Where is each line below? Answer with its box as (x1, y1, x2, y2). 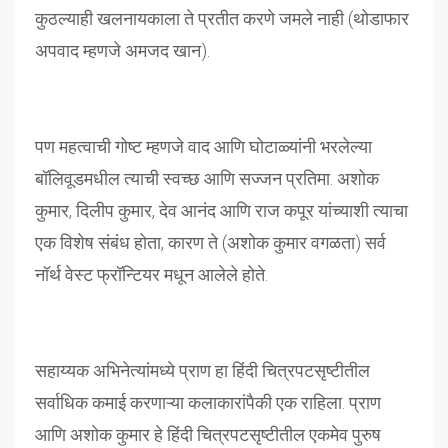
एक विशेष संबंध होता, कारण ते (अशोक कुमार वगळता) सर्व (35, 231, 386, 253)
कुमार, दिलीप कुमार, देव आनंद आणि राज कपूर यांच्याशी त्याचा (35, 199, 408, 221)
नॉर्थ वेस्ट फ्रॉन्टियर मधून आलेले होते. (35, 263, 268, 285)
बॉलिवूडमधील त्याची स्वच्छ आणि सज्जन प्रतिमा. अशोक (35, 167, 379, 189)
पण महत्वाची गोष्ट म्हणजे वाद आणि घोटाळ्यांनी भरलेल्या (35, 135, 372, 157)
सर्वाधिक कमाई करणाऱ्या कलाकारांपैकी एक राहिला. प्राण (35, 391, 381, 413)
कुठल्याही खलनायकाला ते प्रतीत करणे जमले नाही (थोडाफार (35, 7, 409, 29)
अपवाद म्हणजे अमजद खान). (35, 39, 210, 61)
